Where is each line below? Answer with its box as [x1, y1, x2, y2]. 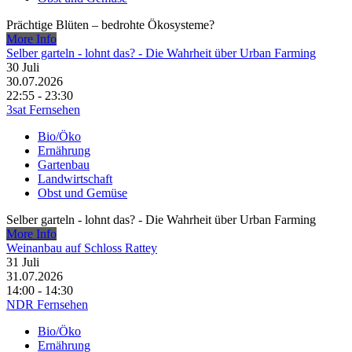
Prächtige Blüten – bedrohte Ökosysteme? [6, 18, 214, 32]
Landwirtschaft [38, 172, 112, 186]
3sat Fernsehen [6, 103, 80, 117]
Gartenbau [38, 158, 90, 172]
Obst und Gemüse [38, 186, 127, 200]
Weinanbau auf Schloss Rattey [6, 241, 157, 255]
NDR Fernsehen [6, 298, 88, 312]
